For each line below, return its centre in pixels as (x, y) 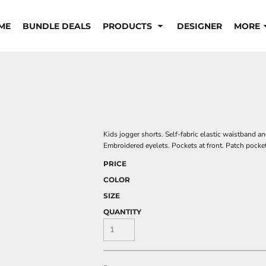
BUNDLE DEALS (56, 26)
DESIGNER (199, 26)
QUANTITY (122, 212)
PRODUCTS (128, 26)
